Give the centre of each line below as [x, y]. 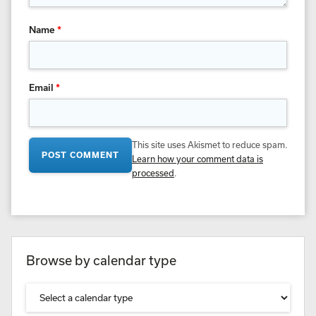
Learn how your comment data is [197, 159]
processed [153, 173]
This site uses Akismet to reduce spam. [209, 145]
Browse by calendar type [101, 261]
